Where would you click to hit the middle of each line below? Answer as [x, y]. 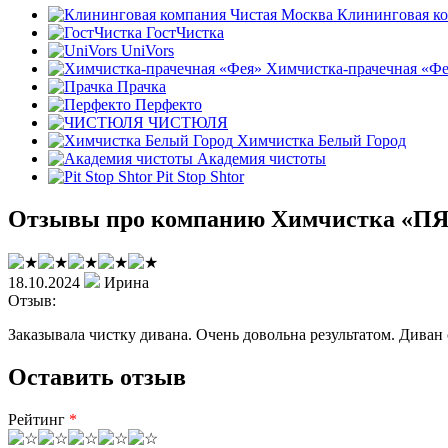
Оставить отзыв [97, 376]
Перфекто [168, 104]
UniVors [147, 50]
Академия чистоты [261, 158]
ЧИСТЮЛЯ [188, 122]
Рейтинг [38, 419]
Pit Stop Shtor [200, 176]
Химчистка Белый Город [321, 140]
